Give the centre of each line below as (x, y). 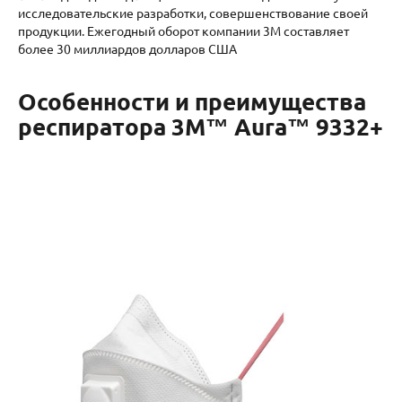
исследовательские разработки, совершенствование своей (193, 13)
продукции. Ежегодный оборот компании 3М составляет (184, 31)
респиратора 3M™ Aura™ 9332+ (201, 127)
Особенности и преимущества (192, 101)
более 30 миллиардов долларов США (127, 49)
